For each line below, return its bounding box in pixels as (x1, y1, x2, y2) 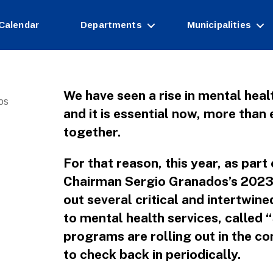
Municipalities (186, 19, 251, 30)
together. (63, 124, 121, 140)
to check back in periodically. (63, 246, 241, 262)
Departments (80, 19, 142, 30)
